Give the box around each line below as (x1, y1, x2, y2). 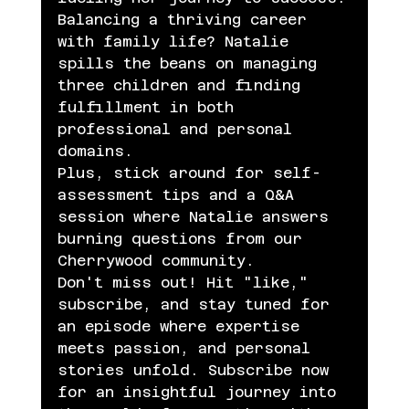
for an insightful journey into (57, 383, 345, 402)
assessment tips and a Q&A (57, 186, 303, 204)
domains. (57, 142, 133, 161)
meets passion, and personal (57, 340, 320, 358)
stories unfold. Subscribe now (57, 362, 338, 380)
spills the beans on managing (57, 55, 326, 73)
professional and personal (57, 121, 301, 139)
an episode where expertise (57, 318, 309, 336)
